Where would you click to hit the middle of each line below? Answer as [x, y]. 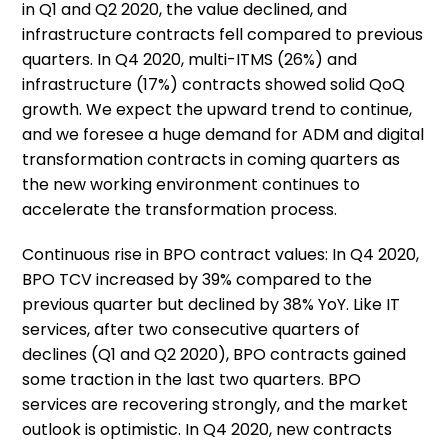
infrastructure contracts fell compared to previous [223, 34]
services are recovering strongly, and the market [215, 404]
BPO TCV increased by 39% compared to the [197, 279]
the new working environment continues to [191, 184]
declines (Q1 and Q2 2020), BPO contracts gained [214, 354]
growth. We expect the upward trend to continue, [217, 109]
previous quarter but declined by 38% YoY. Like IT [211, 304]
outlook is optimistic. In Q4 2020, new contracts [207, 429]
